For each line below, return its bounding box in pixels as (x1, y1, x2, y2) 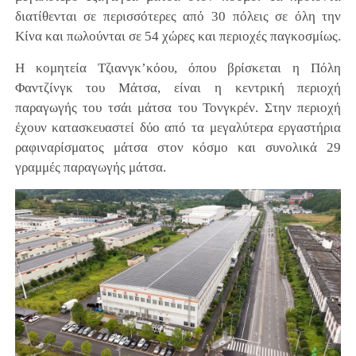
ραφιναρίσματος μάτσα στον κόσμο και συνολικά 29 (14, 139, 342, 155)
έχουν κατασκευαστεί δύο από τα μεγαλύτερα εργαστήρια (14, 119, 342, 135)
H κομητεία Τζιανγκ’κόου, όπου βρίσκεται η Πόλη (14, 60, 342, 75)
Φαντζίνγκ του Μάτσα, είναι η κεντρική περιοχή (14, 79, 342, 95)
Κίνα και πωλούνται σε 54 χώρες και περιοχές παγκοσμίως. (14, 28, 341, 44)
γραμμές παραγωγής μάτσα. (14, 159, 166, 175)
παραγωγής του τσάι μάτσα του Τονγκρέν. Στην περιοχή (14, 99, 342, 115)
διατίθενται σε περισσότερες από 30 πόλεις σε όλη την (14, 8, 342, 24)
